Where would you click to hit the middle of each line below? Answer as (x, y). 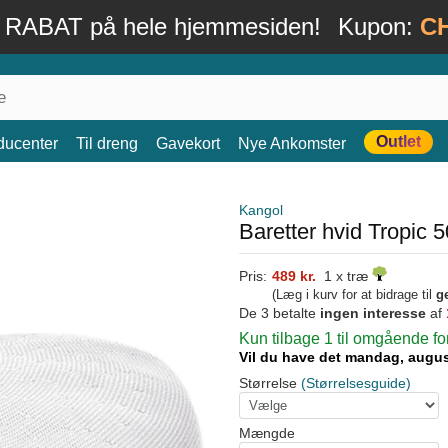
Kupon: (378, 26)
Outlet (398, 141)
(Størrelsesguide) (356, 383)
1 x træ (344, 276)
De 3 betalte (279, 313)
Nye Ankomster (292, 143)
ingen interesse (373, 313)
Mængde (267, 433)
